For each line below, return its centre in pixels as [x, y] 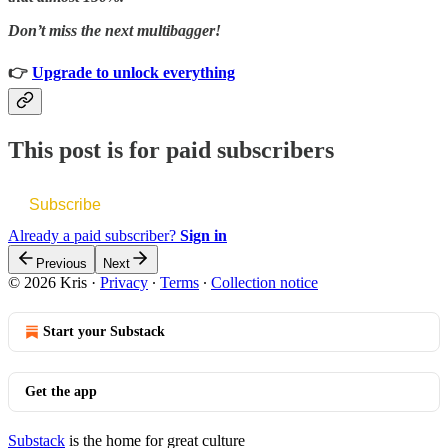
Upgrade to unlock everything [133, 73]
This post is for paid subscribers [171, 149]
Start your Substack [104, 332]
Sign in [203, 236]
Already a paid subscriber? [94, 236]
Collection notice [264, 283]
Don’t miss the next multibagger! [114, 30]
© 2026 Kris [47, 283]
